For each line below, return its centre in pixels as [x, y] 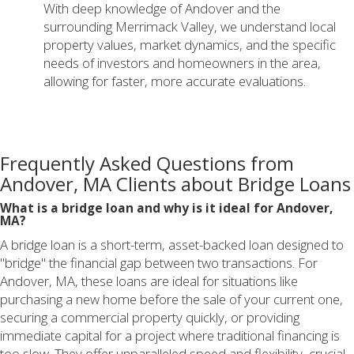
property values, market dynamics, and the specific [190, 45]
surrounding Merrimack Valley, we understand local [190, 27]
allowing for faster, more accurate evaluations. [175, 81]
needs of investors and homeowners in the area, [182, 63]
